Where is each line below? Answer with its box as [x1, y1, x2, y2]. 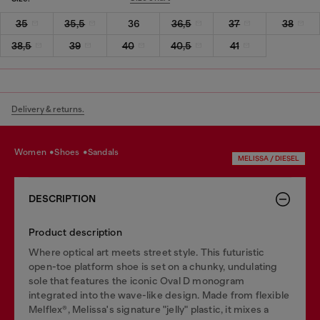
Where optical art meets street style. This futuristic [29, 246, 265, 258]
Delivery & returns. [11, 104, 84, 114]
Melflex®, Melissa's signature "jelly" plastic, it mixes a [29, 303, 269, 315]
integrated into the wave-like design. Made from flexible [29, 289, 290, 301]
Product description [29, 226, 122, 238]
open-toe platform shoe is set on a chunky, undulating [29, 260, 278, 272]
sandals [93, 147, 119, 157]
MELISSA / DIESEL [238, 154, 299, 162]
